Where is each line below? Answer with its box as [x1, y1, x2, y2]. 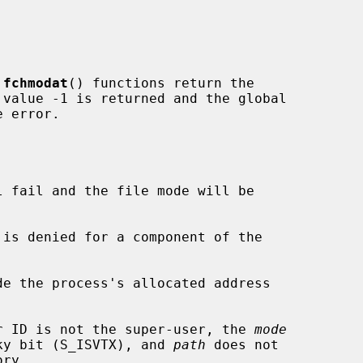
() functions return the [68, 75, 254, 91]
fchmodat [3, 75, 68, 91]
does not [206, 336, 279, 352]
